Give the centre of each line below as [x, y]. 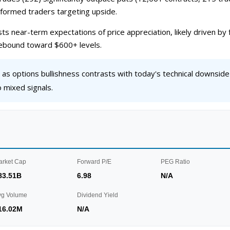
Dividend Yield [98, 195]
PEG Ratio [175, 162]
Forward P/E [94, 162]
